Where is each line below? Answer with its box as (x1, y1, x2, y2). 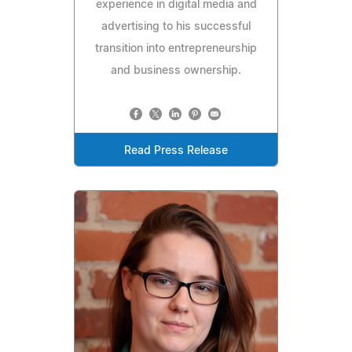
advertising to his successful (101, 20, 251, 32)
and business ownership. (111, 64, 241, 76)
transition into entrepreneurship (95, 42, 257, 54)
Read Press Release (124, 145, 228, 156)
